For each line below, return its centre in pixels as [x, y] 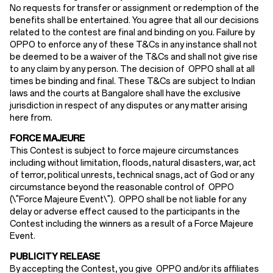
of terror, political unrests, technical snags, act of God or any [132, 175]
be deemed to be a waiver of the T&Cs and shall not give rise [134, 57]
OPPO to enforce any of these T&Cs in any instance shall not [133, 45]
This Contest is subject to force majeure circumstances [124, 151]
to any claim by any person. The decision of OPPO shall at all [132, 69]
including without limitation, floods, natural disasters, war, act [133, 163]
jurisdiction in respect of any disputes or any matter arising [129, 106]
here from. [31, 118]
